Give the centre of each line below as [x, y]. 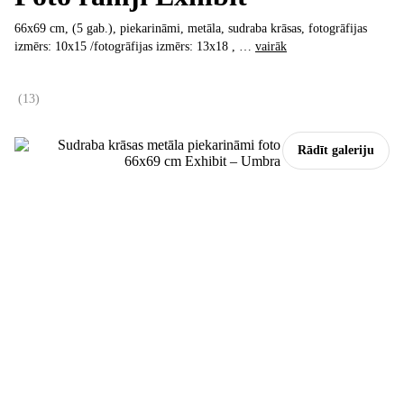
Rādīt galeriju [336, 150]
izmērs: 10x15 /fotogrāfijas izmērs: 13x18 [123, 47]
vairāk [271, 47]
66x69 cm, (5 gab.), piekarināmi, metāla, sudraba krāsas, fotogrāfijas [191, 29]
